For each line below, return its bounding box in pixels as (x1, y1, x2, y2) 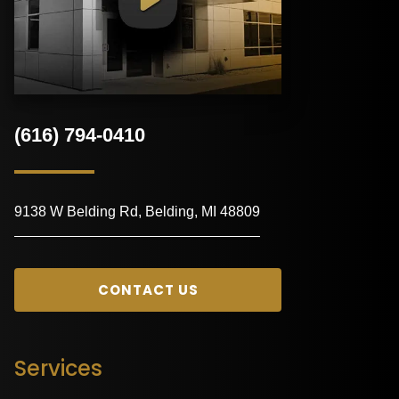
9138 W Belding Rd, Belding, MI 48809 (14, 204, 260, 220)
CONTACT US (97, 281, 199, 300)
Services (14, 354, 102, 384)
